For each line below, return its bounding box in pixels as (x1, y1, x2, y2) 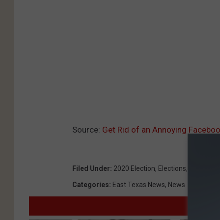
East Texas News (112, 180, 165, 189)
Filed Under (72, 164, 110, 172)
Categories (72, 180, 109, 189)
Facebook (189, 164, 219, 172)
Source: (72, 124, 102, 135)
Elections (158, 164, 186, 172)
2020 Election (113, 164, 155, 172)
